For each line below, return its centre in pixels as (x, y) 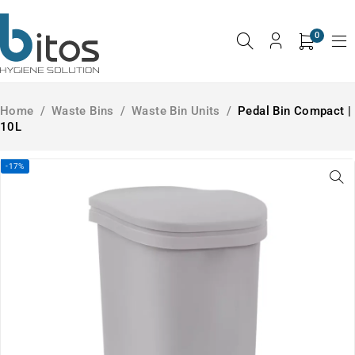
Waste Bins (82, 111)
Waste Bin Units (176, 111)
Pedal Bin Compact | (295, 111)
